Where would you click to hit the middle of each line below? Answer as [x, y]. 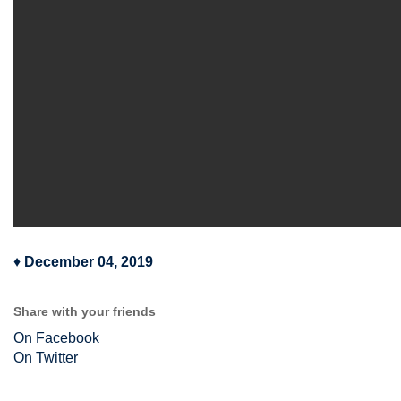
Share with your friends [85, 311]
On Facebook [56, 338]
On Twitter [46, 358]
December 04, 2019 [89, 262]
